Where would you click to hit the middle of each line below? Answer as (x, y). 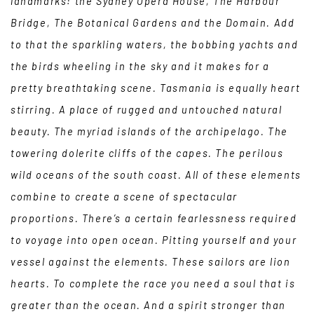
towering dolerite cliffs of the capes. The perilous (147, 153)
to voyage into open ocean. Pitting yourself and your (154, 240)
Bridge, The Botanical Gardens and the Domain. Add (153, 23)
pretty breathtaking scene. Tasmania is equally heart (156, 88)
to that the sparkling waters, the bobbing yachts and (155, 45)
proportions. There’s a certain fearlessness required (154, 218)
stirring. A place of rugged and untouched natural (146, 110)
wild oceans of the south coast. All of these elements (156, 175)
